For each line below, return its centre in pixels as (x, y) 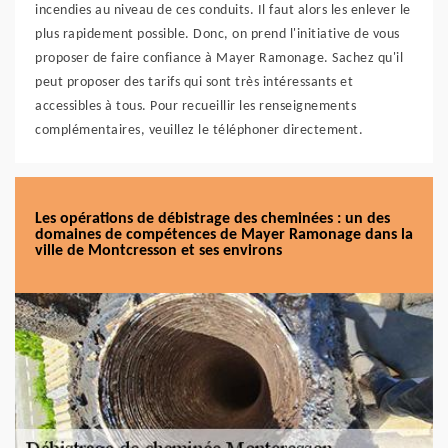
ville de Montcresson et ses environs (158, 251)
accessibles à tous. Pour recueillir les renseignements (195, 106)
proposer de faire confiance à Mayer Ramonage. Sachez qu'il (219, 58)
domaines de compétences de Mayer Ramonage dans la (224, 235)
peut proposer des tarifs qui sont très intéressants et (194, 82)
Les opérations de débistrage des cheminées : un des (212, 219)
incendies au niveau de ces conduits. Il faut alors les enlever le (223, 10)
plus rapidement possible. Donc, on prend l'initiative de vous (217, 34)
